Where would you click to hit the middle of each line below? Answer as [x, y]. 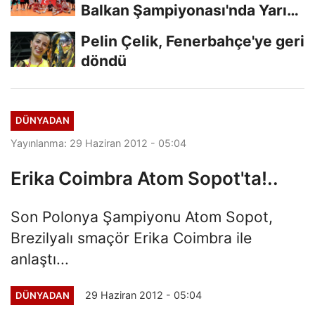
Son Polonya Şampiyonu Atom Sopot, [142, 216]
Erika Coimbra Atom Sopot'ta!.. [144, 178]
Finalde [107, 30]
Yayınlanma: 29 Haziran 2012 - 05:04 [98, 143]
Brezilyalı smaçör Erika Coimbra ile [131, 237]
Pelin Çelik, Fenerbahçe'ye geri [193, 41]
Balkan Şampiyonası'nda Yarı [184, 10]
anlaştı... [40, 258]
